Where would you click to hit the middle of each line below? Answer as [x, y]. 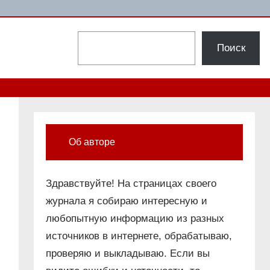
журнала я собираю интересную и [127, 201]
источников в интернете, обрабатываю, [139, 236]
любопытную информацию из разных [135, 219]
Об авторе [92, 142]
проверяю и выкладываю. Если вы [128, 254]
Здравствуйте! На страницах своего [131, 184]
